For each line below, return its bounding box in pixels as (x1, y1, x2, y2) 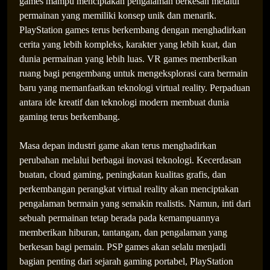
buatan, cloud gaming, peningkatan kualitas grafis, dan (19, 169, 226, 180)
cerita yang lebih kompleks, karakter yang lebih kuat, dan (19, 39, 236, 49)
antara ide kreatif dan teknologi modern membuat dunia (19, 97, 229, 107)
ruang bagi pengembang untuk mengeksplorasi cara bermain (19, 68, 248, 78)
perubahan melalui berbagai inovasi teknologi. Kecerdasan (19, 155, 241, 165)
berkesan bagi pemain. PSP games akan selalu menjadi (19, 242, 226, 252)
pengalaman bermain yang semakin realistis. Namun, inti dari (19, 198, 251, 209)
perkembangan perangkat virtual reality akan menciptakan (19, 184, 239, 194)
